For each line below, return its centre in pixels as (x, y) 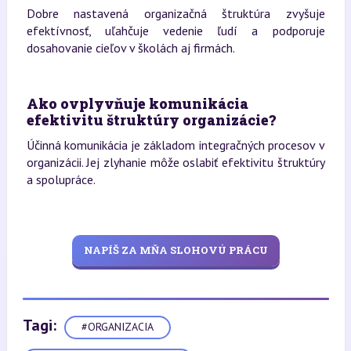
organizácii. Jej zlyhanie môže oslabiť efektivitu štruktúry (175, 162)
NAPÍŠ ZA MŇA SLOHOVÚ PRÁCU (175, 250)
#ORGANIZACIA (117, 327)
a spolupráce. (61, 179)
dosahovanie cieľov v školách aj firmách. (130, 47)
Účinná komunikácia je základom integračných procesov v (175, 145)
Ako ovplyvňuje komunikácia (137, 103)
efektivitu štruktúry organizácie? (151, 119)
